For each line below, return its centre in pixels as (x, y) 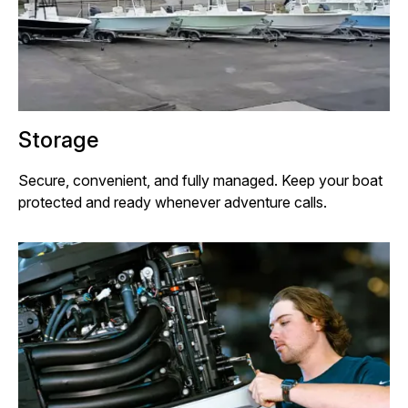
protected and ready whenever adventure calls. (173, 202)
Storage (58, 139)
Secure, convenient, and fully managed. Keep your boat (200, 180)
